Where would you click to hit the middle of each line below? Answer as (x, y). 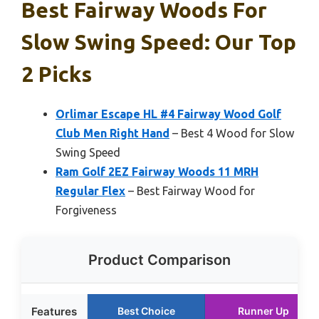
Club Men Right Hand (113, 133)
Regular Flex (90, 191)
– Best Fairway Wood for (190, 191)
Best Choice (146, 311)
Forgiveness (86, 210)
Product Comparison (159, 260)
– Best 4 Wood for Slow (232, 133)
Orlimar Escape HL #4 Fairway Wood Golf (168, 114)
